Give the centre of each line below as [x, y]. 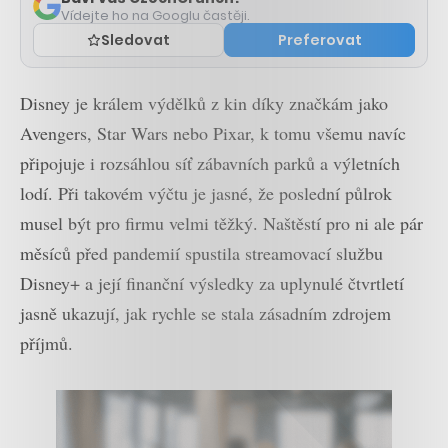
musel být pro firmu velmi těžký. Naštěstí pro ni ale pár [221, 222]
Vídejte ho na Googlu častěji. [155, 15]
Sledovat [135, 39]
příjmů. [46, 342]
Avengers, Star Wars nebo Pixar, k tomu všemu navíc [213, 132]
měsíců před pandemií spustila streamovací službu [201, 252]
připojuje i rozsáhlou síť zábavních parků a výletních [210, 162]
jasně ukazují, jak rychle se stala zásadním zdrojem [205, 312]
